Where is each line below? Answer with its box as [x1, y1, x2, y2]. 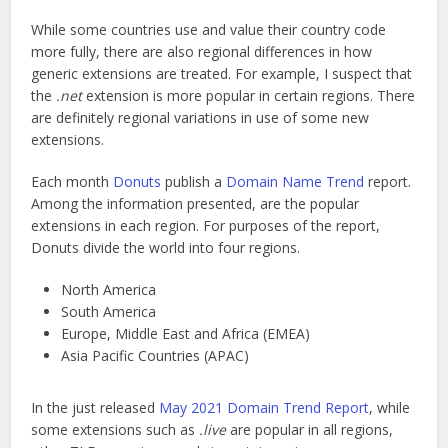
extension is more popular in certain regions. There [82, 86, 416, 106]
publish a [161, 172, 227, 192]
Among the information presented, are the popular [31, 194, 360, 214]
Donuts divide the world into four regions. [31, 238, 301, 258]
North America [61, 280, 157, 300]
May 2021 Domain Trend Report [159, 398, 370, 418]
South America [61, 302, 157, 322]
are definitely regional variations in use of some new [31, 108, 370, 128]
